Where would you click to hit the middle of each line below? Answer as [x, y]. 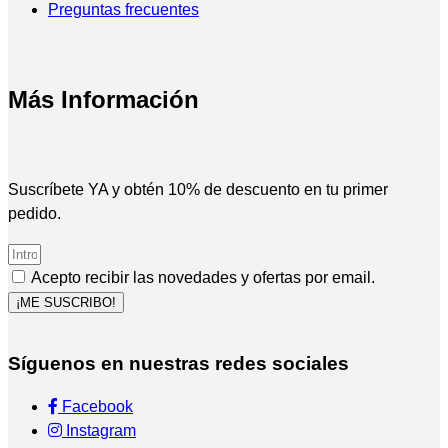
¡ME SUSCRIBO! [66, 302]
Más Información [103, 99]
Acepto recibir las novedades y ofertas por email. [203, 277]
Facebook [95, 406]
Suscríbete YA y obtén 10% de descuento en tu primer [198, 189]
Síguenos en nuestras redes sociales [178, 364]
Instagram [99, 430]
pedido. [34, 213]
